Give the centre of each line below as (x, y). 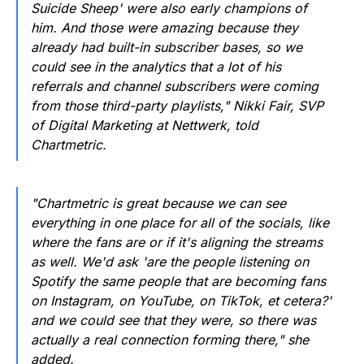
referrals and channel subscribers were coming (175, 86)
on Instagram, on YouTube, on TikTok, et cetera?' (181, 300)
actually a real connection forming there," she (170, 339)
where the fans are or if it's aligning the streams (177, 242)
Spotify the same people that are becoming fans (178, 281)
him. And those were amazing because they (165, 27)
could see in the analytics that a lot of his (156, 66)
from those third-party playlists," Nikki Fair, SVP (177, 105)
